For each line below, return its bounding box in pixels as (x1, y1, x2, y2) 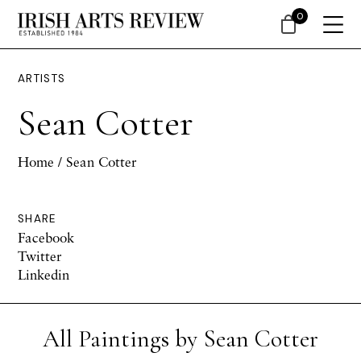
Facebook (18, 229, 74, 246)
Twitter (18, 247, 62, 264)
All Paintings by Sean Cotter (43, 324, 318, 354)
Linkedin (18, 266, 69, 283)
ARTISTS (18, 72, 66, 85)
